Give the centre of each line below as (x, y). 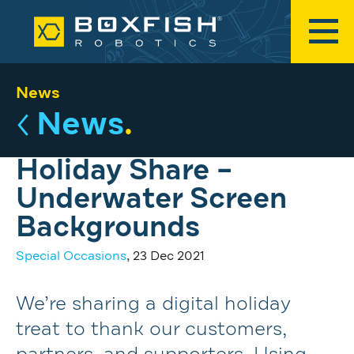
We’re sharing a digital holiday (153, 304)
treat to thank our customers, (151, 330)
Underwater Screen (151, 200)
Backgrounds (108, 228)
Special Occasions (71, 256)
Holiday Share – (124, 171)
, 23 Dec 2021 (166, 256)
